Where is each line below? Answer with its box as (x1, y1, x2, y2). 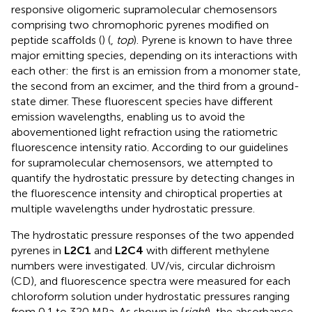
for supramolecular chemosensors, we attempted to (11, 155, 273, 169)
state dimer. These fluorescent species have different (11, 94, 273, 108)
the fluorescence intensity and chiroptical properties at (11, 186, 283, 200)
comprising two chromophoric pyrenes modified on (11, 17, 269, 31)
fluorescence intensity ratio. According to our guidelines (11, 140, 288, 154)
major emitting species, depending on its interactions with (11, 48, 297, 62)
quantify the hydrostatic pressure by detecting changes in (11, 171, 295, 185)
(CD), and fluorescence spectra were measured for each (11, 274, 290, 288)
